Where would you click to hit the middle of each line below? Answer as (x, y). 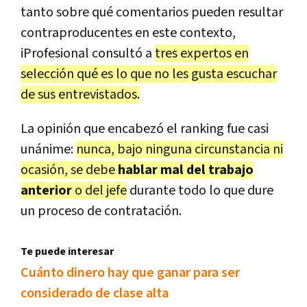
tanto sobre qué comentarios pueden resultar (152, 12)
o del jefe (99, 190)
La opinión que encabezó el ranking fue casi (145, 128)
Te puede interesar (67, 251)
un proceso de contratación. (101, 211)
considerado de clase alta (95, 293)
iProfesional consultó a (88, 53)
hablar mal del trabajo (186, 170)
